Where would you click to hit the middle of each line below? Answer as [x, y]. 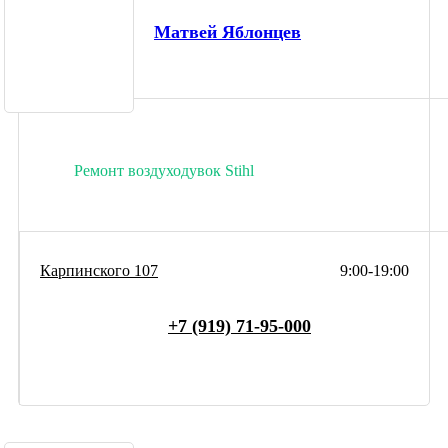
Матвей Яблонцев [227, 32]
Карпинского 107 [99, 270]
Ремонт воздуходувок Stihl [164, 170]
